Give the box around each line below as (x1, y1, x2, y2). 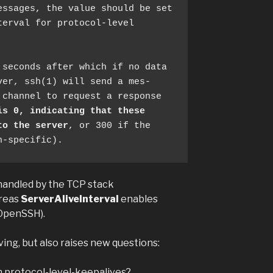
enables (118, 193, 158, 205)
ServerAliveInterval (20, 193, 119, 205)
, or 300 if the (68, 121, 151, 132)
